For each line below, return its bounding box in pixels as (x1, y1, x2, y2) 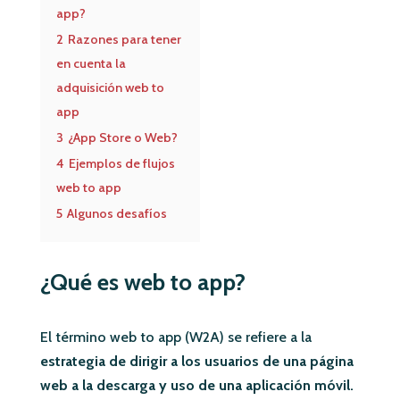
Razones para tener (67, 30, 181, 47)
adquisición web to (55, 79, 164, 96)
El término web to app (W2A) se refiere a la (39, 328, 312, 346)
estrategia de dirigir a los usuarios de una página (39, 352, 354, 370)
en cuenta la (55, 54, 126, 71)
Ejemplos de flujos (68, 154, 175, 171)
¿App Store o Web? (67, 129, 178, 146)
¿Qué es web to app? (39, 267, 246, 296)
